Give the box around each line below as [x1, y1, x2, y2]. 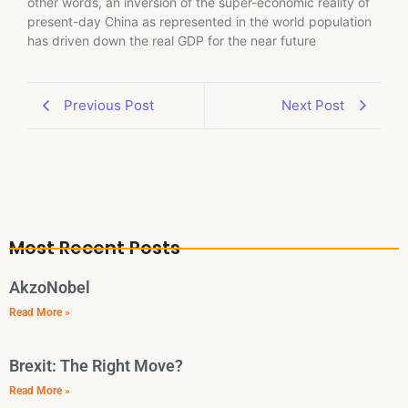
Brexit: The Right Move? [9, 355, 183, 375]
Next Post [281, 96, 344, 114]
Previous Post [64, 96, 154, 114]
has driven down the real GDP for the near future [27, 33, 316, 49]
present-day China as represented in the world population [27, 14, 372, 30]
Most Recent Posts [9, 234, 180, 260]
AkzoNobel [9, 277, 90, 297]
